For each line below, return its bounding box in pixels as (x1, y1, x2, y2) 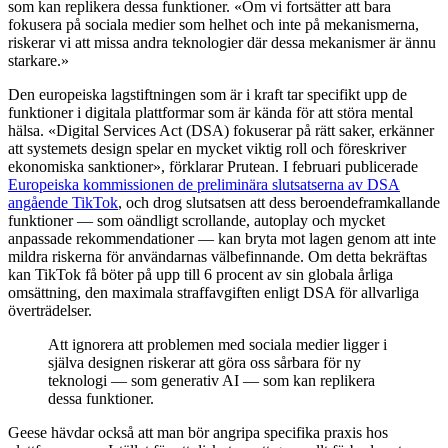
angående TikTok (8, 194, 118, 212)
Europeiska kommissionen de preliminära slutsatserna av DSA (8, 176, 400, 194)
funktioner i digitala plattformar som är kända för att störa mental (8, 104, 413, 122)
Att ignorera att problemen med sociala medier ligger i (48, 336, 387, 354)
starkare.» (8, 52, 69, 70)
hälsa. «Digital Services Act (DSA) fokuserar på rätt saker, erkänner (8, 122, 434, 140)
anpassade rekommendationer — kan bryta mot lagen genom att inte (8, 230, 436, 248)
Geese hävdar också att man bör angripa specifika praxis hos (8, 424, 388, 442)
